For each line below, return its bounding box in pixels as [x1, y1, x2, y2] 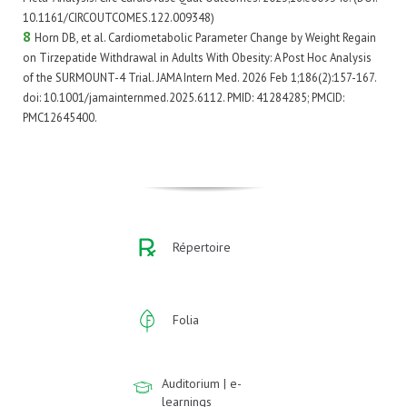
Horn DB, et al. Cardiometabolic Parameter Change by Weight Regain [35, 30, 376, 45]
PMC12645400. [23, 110, 97, 125]
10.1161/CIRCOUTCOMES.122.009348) [23, 10, 214, 25]
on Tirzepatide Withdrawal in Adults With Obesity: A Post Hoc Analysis [23, 50, 372, 65]
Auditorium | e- [162, 375, 243, 392]
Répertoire [173, 239, 231, 255]
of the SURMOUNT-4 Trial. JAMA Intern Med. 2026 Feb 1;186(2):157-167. [23, 70, 376, 85]
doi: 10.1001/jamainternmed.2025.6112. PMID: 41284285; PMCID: [23, 90, 344, 105]
